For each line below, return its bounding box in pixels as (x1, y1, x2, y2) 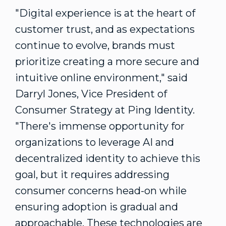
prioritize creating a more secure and (15, 55, 199, 68)
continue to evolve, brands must (15, 39, 175, 51)
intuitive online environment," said (15, 72, 188, 84)
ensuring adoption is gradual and (15, 201, 178, 213)
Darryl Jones (15, 88, 77, 100)
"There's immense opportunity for (15, 120, 185, 132)
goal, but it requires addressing (15, 168, 169, 181)
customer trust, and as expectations (15, 23, 195, 35)
